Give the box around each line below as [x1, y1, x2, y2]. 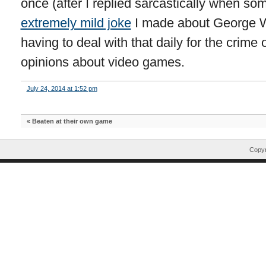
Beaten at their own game [31, 118, 112, 125]
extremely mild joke [20, 15, 131, 30]
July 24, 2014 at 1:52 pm [26, 85, 97, 92]
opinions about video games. [20, 55, 185, 69]
